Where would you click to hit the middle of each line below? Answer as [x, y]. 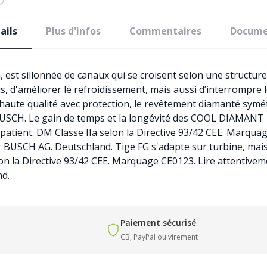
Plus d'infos [73, 31]
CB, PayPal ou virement [159, 237]
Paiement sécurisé [158, 222]
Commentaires [165, 31]
